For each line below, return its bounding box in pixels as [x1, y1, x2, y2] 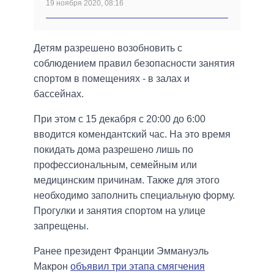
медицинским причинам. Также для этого [34, 175, 220, 186]
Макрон [34, 261, 70, 272]
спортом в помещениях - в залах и [34, 73, 190, 84]
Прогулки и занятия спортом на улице [34, 206, 206, 217]
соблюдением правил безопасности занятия [34, 58, 235, 69]
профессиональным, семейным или [34, 160, 197, 171]
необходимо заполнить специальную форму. [34, 190, 235, 201]
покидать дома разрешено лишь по [34, 144, 193, 155]
